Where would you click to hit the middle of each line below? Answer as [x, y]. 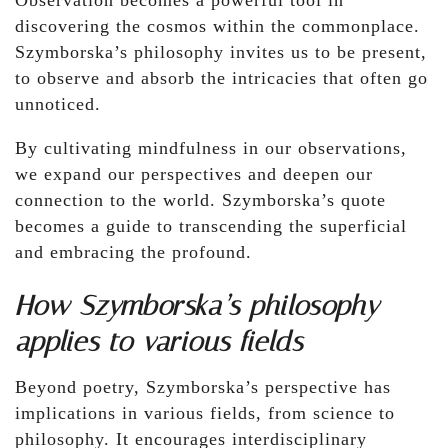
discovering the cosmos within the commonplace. [217, 26]
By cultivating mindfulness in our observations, [211, 148]
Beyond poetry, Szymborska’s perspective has [203, 386]
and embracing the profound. [133, 252]
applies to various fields [159, 342]
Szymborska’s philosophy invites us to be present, [221, 52]
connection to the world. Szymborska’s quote [200, 200]
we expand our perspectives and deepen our [194, 174]
